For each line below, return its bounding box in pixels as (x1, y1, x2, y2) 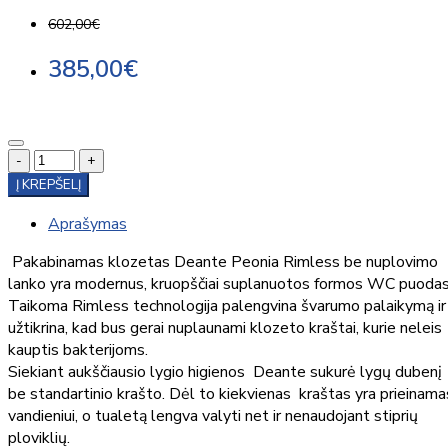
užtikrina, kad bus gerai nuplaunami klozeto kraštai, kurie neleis (8, 317, 442, 340)
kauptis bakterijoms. (8, 339, 148, 362)
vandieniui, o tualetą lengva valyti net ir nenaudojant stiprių (8, 405, 418, 428)
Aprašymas (48, 213, 127, 236)
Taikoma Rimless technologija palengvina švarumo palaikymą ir (8, 295, 446, 318)
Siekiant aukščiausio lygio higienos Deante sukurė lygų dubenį (8, 361, 442, 384)
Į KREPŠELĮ (16, 176, 81, 195)
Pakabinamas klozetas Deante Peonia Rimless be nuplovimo (8, 251, 438, 274)
